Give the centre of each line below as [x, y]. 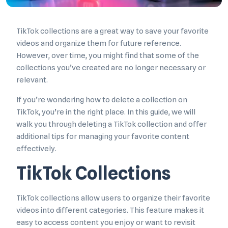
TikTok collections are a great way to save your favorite [112, 31]
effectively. [36, 149]
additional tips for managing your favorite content [103, 137]
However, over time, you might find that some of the [108, 56]
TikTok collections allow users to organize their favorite [113, 198]
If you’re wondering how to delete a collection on [102, 100]
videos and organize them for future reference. [99, 44]
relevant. [32, 80]
